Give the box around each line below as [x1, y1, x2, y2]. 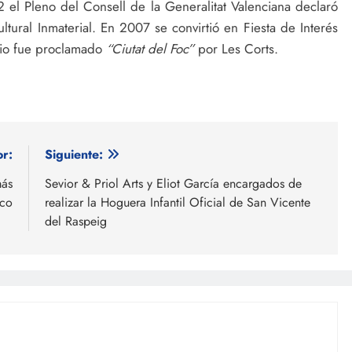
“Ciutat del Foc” [102, 39, 194, 59]
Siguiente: [45, 145, 103, 163]
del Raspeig [45, 211, 107, 230]
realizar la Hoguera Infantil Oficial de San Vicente [45, 192, 310, 211]
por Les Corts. [194, 39, 278, 59]
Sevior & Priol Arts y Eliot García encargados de [45, 174, 302, 192]
